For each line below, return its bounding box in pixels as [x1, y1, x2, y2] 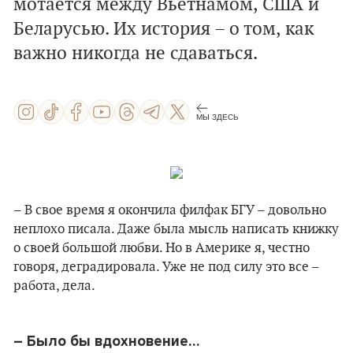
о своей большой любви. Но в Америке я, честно [13, 240, 310, 256]
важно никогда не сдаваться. [13, 43, 258, 65]
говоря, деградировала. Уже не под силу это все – [13, 259, 319, 275]
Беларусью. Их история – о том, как [13, 18, 314, 40]
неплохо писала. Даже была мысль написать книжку [13, 221, 339, 237]
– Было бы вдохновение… [13, 333, 199, 350]
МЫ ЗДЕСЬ [196, 112, 239, 121]
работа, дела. [13, 278, 95, 294]
